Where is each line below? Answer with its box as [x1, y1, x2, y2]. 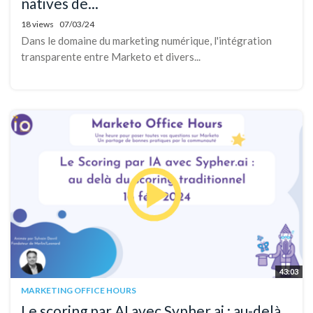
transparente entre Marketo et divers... [21, 50, 201, 64]
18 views [21, 19, 54, 30]
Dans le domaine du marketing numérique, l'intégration [21, 34, 272, 48]
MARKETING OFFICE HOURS [21, 285, 136, 296]
